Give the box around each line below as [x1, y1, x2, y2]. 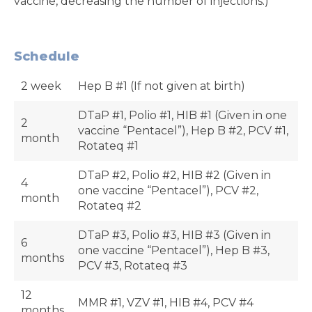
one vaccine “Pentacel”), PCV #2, [78, 184, 258, 197]
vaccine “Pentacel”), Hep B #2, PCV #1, [78, 124, 288, 137]
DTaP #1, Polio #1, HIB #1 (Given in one [78, 109, 287, 122]
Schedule [14, 49, 79, 64]
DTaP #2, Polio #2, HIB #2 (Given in [78, 169, 271, 182]
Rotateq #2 [78, 199, 141, 212]
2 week [21, 79, 61, 93]
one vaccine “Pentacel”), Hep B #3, [78, 244, 270, 257]
